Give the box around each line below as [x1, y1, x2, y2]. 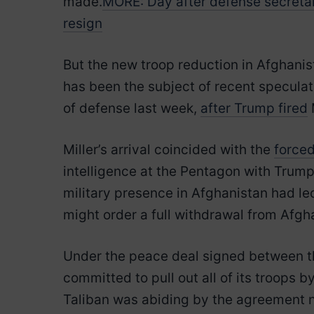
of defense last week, [63, 100, 200, 116]
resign [63, 15, 102, 32]
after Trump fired [200, 100, 308, 116]
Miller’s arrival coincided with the [63, 142, 274, 158]
